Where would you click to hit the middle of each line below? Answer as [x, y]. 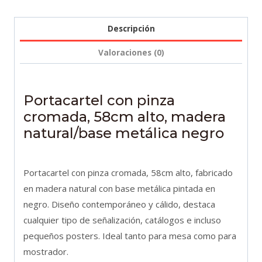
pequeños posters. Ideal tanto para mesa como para [130, 236]
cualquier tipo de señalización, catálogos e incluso [122, 220]
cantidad [30, 92]
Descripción [131, 29]
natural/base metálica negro [124, 133]
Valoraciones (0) [131, 52]
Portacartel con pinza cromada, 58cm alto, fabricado [128, 173]
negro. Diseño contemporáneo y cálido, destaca [119, 204]
